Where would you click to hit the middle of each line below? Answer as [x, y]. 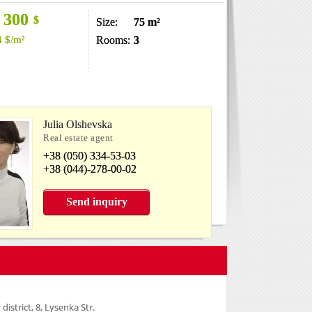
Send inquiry [96, 202]
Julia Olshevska [78, 124]
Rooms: [113, 40]
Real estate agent [78, 138]
